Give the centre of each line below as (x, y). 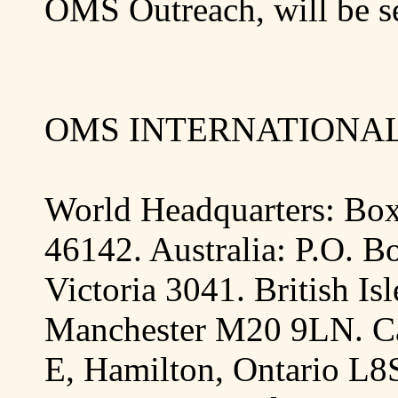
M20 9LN (285, 329)
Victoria (100, 289)
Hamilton (149, 369)
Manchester (125, 329)
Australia (213, 249)
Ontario (286, 369)
